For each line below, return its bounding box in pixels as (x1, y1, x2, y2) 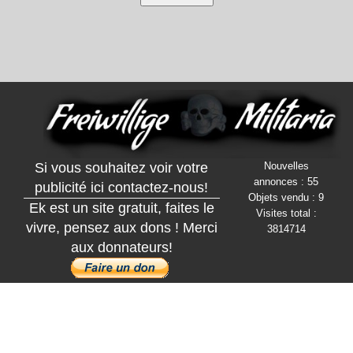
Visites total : (255, 206, 317, 219)
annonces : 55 (254, 175, 319, 188)
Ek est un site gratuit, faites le (28, 199, 214, 216)
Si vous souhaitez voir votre (35, 159, 209, 176)
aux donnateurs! (70, 239, 173, 255)
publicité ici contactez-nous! (35, 179, 209, 195)
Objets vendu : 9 (248, 191, 325, 203)
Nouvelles (263, 159, 309, 172)
